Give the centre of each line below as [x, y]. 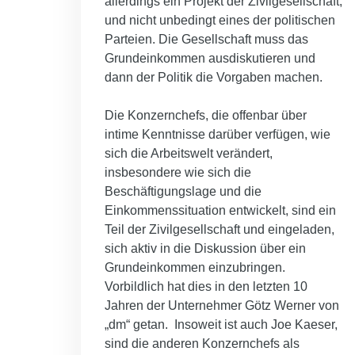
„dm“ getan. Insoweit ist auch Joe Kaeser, [221, 325]
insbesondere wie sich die [178, 173]
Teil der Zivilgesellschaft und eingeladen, [219, 230]
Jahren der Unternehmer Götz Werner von [222, 306]
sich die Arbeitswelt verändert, [189, 154]
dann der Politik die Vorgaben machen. [214, 78]
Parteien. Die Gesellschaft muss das [206, 40]
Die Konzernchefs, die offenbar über [206, 116]
